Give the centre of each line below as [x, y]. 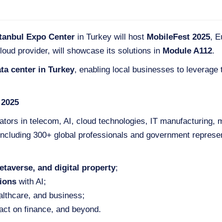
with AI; [31, 182]
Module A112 [187, 51]
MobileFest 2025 [178, 37]
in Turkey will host [111, 37]
